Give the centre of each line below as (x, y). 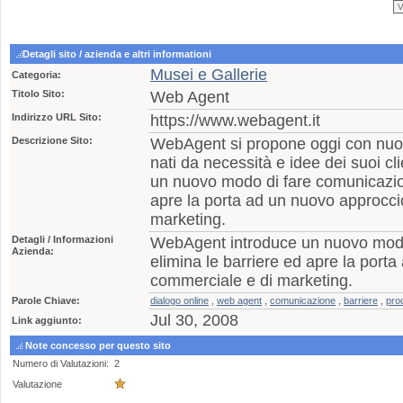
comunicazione (303, 300)
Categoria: (36, 75)
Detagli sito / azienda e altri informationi (117, 54)
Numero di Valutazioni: (61, 363)
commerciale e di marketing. (251, 281)
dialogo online (179, 300)
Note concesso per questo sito (97, 345)
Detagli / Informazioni (63, 239)
